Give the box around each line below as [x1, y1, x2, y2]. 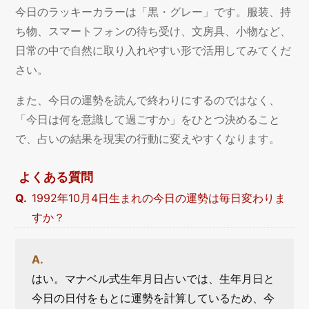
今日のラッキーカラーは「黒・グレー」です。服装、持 [15, 5, 292, 19]
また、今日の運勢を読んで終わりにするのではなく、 [15, 93, 281, 108]
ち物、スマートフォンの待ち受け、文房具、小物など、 [15, 24, 292, 39]
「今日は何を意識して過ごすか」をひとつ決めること [15, 112, 281, 127]
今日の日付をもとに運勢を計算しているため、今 [32, 290, 275, 305]
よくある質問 [18, 170, 93, 185]
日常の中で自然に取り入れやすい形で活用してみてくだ [15, 43, 292, 58]
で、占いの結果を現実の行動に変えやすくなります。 [15, 132, 281, 146]
